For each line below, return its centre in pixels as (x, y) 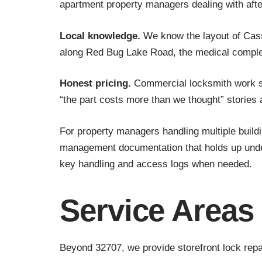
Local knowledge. (100, 36)
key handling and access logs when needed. (156, 164)
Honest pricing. (95, 84)
